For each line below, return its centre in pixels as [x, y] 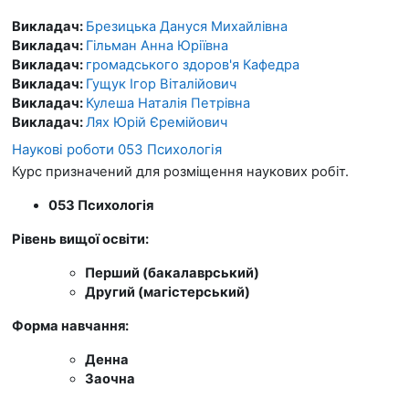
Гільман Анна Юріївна [157, 45]
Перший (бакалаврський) [172, 273]
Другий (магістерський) [168, 292]
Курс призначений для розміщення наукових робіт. [180, 171]
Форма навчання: [72, 325]
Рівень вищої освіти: [82, 239]
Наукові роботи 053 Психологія [117, 149]
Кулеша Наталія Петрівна [168, 103]
